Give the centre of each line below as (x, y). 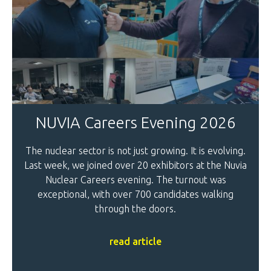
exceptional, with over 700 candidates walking (135, 194)
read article (135, 242)
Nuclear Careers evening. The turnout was (135, 180)
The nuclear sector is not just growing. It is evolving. (135, 151)
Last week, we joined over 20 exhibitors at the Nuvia (135, 165)
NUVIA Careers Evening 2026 (135, 123)
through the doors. (135, 209)
